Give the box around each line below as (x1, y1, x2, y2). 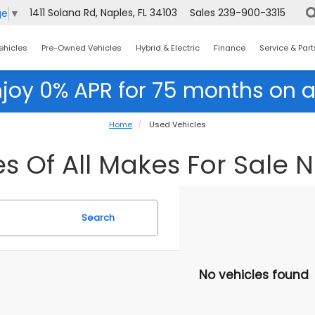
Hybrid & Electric (136, 41, 200, 53)
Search (82, 211, 115, 224)
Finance (214, 41, 245, 53)
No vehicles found (199, 266, 309, 283)
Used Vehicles (147, 119, 206, 130)
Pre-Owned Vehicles (41, 41, 122, 53)
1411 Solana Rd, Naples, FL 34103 (30, 6, 177, 20)
